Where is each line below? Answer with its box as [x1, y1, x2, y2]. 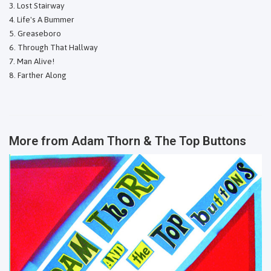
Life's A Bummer [17, 14, 74, 24]
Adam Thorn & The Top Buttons [71, 134, 246, 149]
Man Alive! [17, 56, 54, 66]
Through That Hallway [18, 42, 98, 52]
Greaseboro [18, 28, 61, 38]
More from [9, 134, 71, 149]
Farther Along [18, 70, 67, 80]
